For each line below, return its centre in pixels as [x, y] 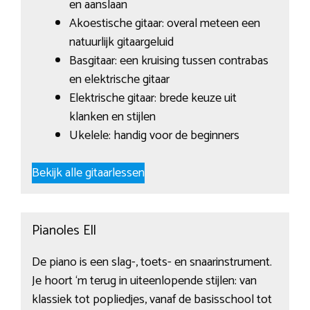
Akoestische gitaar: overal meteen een [164, 24]
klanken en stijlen [112, 117]
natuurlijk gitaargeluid [121, 43]
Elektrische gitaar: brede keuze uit [153, 99]
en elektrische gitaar [119, 80]
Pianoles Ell [64, 231]
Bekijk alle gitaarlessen [88, 173]
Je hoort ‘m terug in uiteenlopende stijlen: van [144, 281]
